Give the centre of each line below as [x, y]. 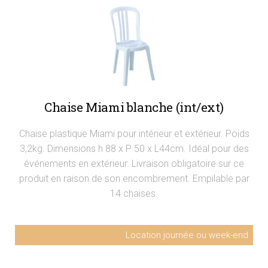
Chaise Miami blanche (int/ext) [134, 107]
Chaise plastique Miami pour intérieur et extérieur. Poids [134, 133]
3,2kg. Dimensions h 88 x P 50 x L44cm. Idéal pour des [134, 148]
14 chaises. [134, 193]
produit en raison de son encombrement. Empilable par [134, 178]
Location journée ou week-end [187, 235]
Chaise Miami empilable [68, 255]
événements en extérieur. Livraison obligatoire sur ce [134, 163]
